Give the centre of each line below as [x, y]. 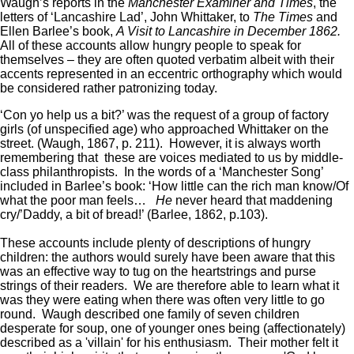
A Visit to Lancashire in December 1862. [230, 31]
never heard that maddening [254, 200]
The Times [283, 17]
